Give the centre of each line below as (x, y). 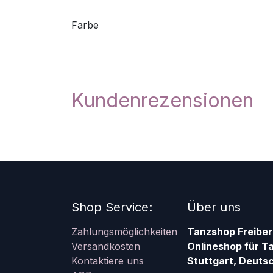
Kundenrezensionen (162, 100)
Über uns (214, 207)
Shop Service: (112, 207)
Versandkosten (106, 246)
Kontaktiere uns (108, 261)
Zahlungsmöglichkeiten (124, 232)
